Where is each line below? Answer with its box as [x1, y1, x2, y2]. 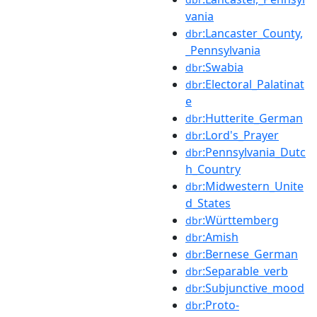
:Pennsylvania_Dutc [202, 144, 306, 160]
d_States [185, 195, 231, 211]
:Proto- [202, 296, 239, 313]
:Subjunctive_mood [202, 279, 304, 296]
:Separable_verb [202, 263, 288, 279]
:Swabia [202, 59, 243, 75]
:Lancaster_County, [202, 25, 303, 41]
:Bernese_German [202, 246, 298, 262]
